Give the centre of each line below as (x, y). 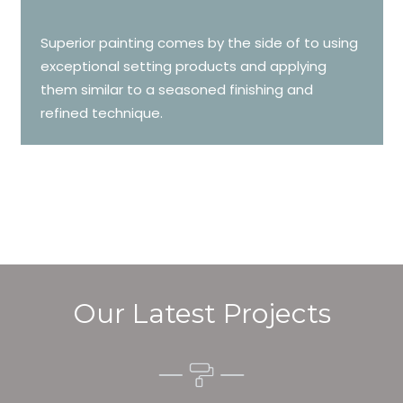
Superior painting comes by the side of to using (199, 42)
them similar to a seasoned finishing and (177, 89)
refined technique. (102, 112)
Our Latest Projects (201, 314)
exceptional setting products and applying (184, 66)
